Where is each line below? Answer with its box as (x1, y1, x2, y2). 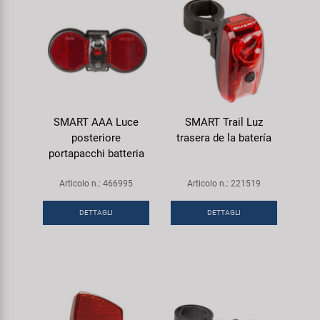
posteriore (71, 131, 121, 144)
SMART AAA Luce (54, 115, 139, 129)
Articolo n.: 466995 (59, 178, 133, 189)
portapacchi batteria (48, 146, 144, 160)
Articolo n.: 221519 (187, 178, 261, 189)
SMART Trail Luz (185, 115, 263, 129)
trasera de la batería (176, 131, 271, 144)
